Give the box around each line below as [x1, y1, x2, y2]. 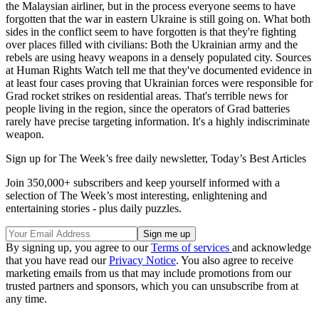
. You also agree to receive [176, 253, 293, 266]
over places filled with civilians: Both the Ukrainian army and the [6, 38, 298, 51]
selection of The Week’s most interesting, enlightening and [6, 189, 267, 202]
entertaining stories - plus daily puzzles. [6, 202, 182, 214]
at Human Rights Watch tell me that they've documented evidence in [6, 63, 312, 76]
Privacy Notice [109, 253, 176, 266]
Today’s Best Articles [211, 152, 306, 164]
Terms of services [151, 241, 232, 253]
